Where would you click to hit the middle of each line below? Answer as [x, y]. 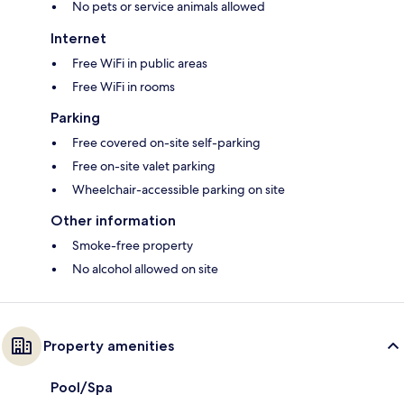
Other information [113, 220]
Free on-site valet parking [144, 165]
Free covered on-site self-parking [166, 142]
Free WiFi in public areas [140, 63]
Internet [78, 38]
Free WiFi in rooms [124, 86]
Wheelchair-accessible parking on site [179, 189]
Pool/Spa [82, 387]
